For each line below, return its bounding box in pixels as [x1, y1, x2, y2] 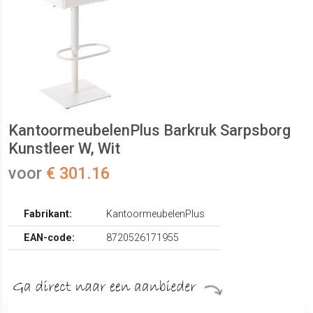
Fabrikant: [24, 208, 73, 221]
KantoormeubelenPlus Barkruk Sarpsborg [8, 122, 291, 140]
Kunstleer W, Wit [8, 140, 120, 158]
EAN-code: [24, 232, 75, 245]
